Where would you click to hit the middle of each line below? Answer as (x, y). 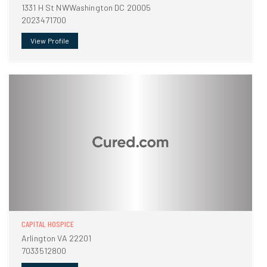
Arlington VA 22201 (57, 238)
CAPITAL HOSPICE (48, 223)
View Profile (50, 41)
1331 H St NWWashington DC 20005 (86, 8)
